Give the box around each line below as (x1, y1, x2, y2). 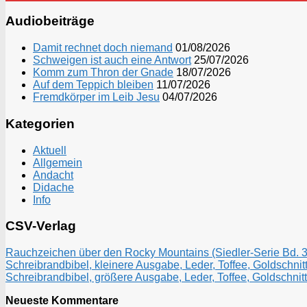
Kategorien (5, 116, 75, 131)
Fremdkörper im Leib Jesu (33, 91, 160, 103)
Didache (33, 181, 74, 193)
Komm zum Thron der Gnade (33, 66, 173, 79)
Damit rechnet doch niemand (33, 42, 173, 54)
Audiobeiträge (5, 14, 95, 29)
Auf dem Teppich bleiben (33, 79, 153, 91)
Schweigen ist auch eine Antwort (33, 54, 191, 66)
